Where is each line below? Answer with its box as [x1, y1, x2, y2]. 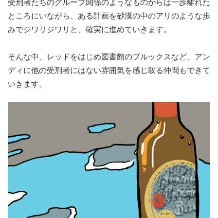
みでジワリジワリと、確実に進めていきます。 [8, 25, 171, 34]
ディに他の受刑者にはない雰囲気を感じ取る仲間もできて [8, 66, 210, 75]
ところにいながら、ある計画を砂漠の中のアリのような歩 [8, 12, 210, 20]
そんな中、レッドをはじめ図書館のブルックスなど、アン [8, 53, 210, 61]
